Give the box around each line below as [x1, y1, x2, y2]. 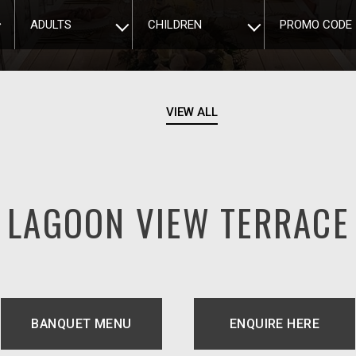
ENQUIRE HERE [229, 315, 320, 331]
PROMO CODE [280, 17, 352, 32]
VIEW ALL [165, 105, 219, 119]
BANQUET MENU [31, 315, 132, 331]
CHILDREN [148, 17, 202, 32]
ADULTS [30, 17, 72, 32]
